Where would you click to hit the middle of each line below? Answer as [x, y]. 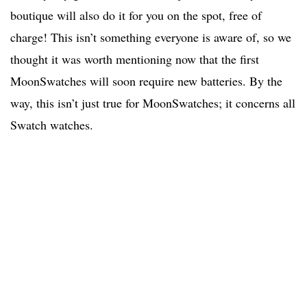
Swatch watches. [52, 125]
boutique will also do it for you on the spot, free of [136, 15]
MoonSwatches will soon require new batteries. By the [146, 81]
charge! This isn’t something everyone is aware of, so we [151, 37]
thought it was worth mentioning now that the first [135, 59]
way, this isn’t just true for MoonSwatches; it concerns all [153, 103]
